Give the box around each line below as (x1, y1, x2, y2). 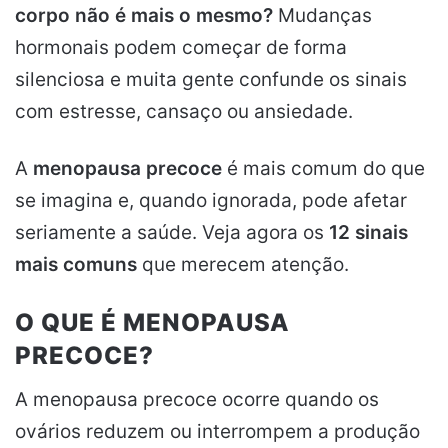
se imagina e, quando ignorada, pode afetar (15, 189, 407, 212)
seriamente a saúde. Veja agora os (15, 221, 329, 244)
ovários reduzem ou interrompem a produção (15, 420, 420, 443)
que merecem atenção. (137, 253, 349, 276)
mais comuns (15, 253, 137, 276)
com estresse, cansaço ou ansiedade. (15, 100, 353, 123)
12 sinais (329, 221, 408, 244)
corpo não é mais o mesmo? (15, 4, 273, 27)
